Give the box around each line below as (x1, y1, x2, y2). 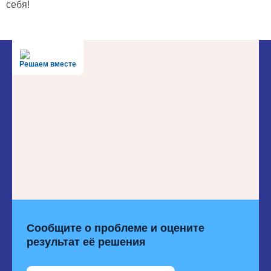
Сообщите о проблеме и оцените (27, 222, 204, 235)
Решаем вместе (19, 60, 76, 69)
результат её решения (27, 236, 146, 249)
